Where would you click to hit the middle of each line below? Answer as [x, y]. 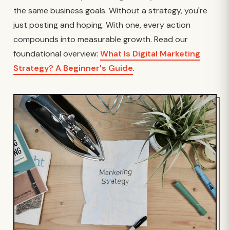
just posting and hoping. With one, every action [102, 25]
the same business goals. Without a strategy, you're [110, 11]
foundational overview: [57, 54]
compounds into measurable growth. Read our [101, 39]
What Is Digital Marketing [150, 54]
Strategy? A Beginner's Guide [73, 68]
